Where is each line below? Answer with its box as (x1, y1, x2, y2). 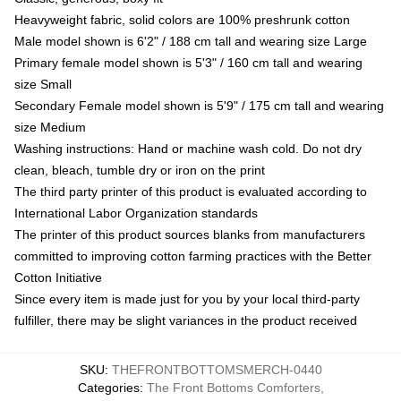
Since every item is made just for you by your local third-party (14, 291, 360, 306)
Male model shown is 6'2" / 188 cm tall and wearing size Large (14, 33, 367, 48)
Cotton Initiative (14, 269, 102, 285)
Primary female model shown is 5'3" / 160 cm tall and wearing (14, 55, 363, 70)
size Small (14, 76, 72, 91)
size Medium (14, 119, 86, 134)
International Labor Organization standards (14, 205, 258, 220)
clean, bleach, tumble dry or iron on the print (14, 162, 265, 177)
